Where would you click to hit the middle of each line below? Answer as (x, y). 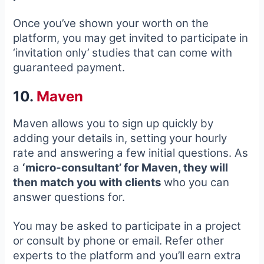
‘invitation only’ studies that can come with (123, 53)
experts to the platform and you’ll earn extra (127, 255)
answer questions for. (69, 197)
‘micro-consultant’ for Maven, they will (126, 168)
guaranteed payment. (69, 68)
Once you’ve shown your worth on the (111, 24)
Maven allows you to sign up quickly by (113, 124)
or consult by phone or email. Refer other (119, 240)
